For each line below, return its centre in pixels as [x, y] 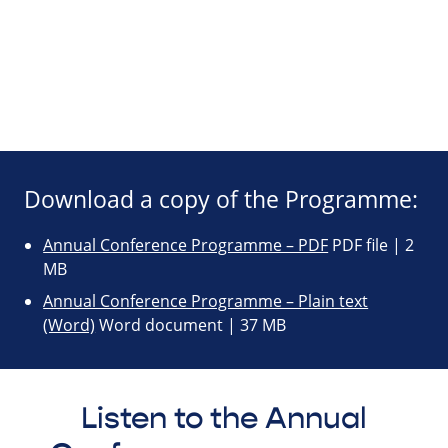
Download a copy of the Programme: [221, 200]
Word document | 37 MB [191, 325]
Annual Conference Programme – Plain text [206, 301]
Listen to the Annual [224, 419]
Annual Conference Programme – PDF [186, 245]
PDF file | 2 [371, 245]
